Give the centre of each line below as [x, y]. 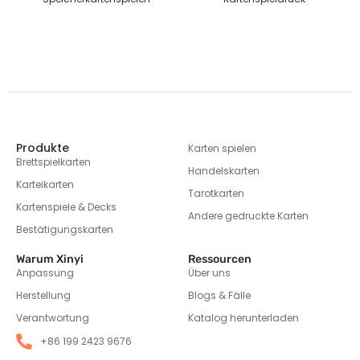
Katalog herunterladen [243, 318]
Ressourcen [220, 260]
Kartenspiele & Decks [66, 207]
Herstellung [43, 296]
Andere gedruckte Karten [248, 216]
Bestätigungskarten [65, 230]
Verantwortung [53, 318]
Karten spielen [222, 149]
